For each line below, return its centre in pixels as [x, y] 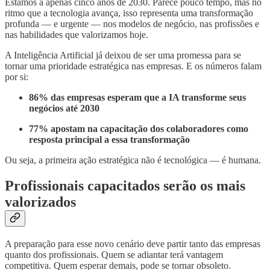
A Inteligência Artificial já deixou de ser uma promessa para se [123, 55]
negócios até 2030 [64, 108]
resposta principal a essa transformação [109, 140]
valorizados [40, 202]
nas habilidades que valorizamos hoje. [77, 35]
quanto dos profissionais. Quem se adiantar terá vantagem [114, 255]
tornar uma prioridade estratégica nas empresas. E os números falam [133, 66]
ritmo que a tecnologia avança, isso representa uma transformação [129, 13]
